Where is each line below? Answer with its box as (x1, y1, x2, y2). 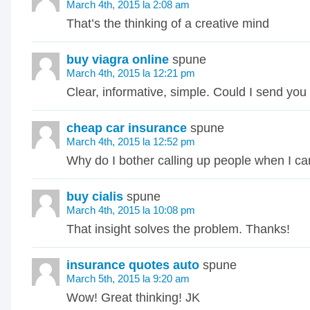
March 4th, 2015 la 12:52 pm (66, 136, 195, 147)
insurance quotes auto (66, 258, 199, 272)
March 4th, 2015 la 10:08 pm (66, 204, 195, 216)
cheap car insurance (66, 121, 187, 135)
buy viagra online (66, 53, 169, 66)
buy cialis (66, 190, 123, 203)
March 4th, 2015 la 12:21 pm (66, 67, 195, 79)
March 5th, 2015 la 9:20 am (66, 273, 190, 284)
